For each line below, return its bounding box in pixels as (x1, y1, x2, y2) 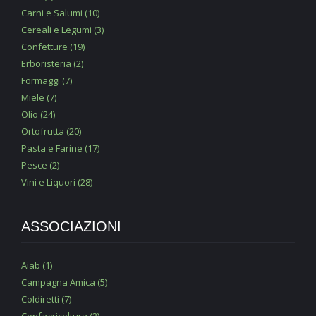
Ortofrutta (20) (21, 124, 81, 138)
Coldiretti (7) (21, 292, 71, 305)
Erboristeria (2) (21, 56, 83, 70)
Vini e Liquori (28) (21, 175, 92, 188)
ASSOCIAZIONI (21, 218, 121, 234)
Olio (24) (21, 107, 55, 121)
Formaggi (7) (21, 73, 72, 87)
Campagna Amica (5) (21, 275, 107, 288)
